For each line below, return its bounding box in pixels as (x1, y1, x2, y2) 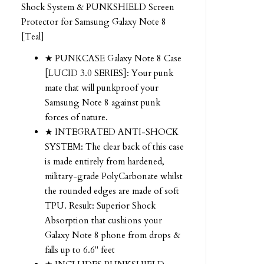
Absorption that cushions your (45, 214, 162, 226)
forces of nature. (45, 111, 108, 123)
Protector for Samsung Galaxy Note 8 (21, 16, 166, 28)
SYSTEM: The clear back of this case (45, 141, 184, 153)
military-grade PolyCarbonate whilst (45, 170, 183, 182)
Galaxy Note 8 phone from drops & (45, 229, 180, 241)
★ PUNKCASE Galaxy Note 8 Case (45, 52, 181, 64)
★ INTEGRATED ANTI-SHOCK (45, 126, 179, 138)
